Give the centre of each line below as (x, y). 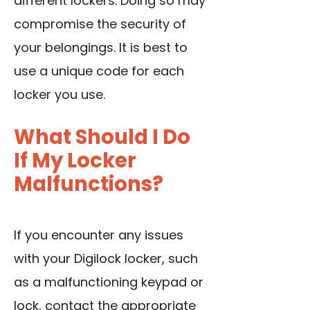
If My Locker (75, 161)
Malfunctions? (89, 184)
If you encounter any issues (99, 235)
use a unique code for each (99, 71)
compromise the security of (100, 24)
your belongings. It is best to (101, 48)
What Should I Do (102, 137)
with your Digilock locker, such (106, 259)
